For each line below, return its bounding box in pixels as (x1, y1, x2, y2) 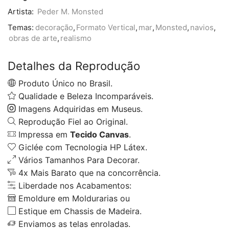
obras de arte (9, 34, 57, 43)
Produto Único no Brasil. (16, 78, 112, 89)
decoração (35, 23, 73, 33)
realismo (60, 34, 91, 43)
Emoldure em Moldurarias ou (16, 193, 130, 204)
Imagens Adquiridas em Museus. (16, 104, 143, 114)
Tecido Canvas (70, 129, 129, 140)
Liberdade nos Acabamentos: (16, 180, 131, 191)
